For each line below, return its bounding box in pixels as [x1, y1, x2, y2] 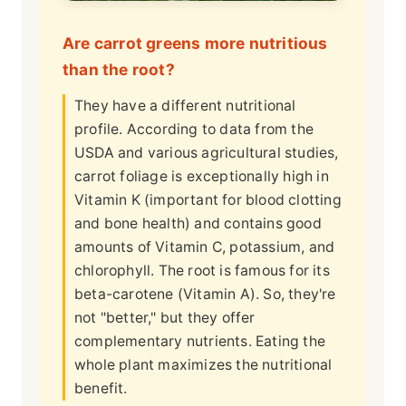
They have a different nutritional [74, 97, 296, 115]
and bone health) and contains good [74, 215, 322, 233]
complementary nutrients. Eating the [74, 333, 325, 351]
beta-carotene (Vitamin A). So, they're [74, 285, 336, 304]
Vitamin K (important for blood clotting [74, 191, 342, 209]
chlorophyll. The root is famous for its [74, 262, 330, 280]
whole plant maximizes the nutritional [74, 356, 333, 374]
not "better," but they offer [74, 309, 256, 327]
